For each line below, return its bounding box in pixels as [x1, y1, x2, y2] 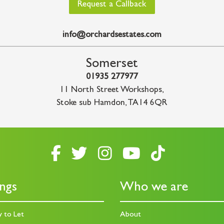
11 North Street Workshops [59, 86, 162, 95]
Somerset [85, 58, 138, 71]
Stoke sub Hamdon [56, 99, 125, 108]
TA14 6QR [127, 99, 167, 108]
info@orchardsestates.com [62, 30, 161, 40]
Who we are [119, 181, 188, 194]
